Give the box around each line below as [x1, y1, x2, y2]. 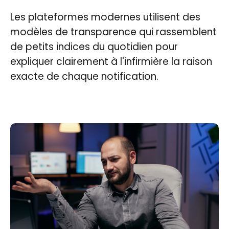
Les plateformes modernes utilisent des [10, 10, 200, 24]
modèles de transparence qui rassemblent [10, 25, 217, 39]
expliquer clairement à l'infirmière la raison [10, 54, 212, 68]
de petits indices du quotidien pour [10, 39, 178, 54]
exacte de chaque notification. [10, 69, 158, 83]
